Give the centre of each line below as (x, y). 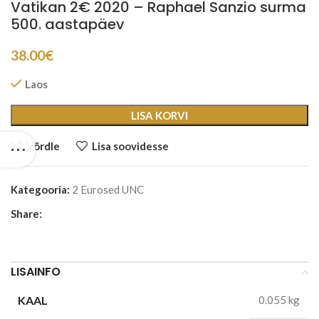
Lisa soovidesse (130, 146)
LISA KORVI (159, 116)
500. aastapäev (68, 25)
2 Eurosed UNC (108, 190)
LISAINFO (36, 272)
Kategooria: (40, 190)
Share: (26, 214)
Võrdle (43, 146)
